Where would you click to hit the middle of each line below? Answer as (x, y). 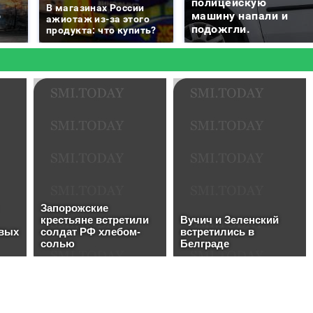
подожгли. (221, 29)
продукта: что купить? (101, 30)
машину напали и (240, 15)
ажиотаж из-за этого (98, 19)
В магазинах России (95, 7)
